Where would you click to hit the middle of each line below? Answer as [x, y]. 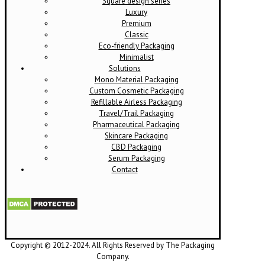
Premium [136, 23]
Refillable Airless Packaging [136, 102]
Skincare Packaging [136, 135]
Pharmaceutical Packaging [136, 124]
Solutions [125, 68]
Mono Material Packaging [136, 79]
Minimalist [136, 57]
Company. [113, 256]
